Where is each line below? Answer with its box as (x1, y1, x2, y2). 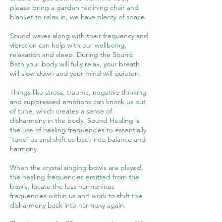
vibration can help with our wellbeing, (10, 40, 127, 50)
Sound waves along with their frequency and (10, 31, 148, 40)
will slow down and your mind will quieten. (10, 68, 141, 78)
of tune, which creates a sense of (10, 106, 112, 115)
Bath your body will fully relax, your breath (10, 59, 140, 68)
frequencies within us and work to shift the (10, 191, 142, 200)
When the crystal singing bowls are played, (10, 163, 143, 172)
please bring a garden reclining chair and (10, 2, 139, 12)
